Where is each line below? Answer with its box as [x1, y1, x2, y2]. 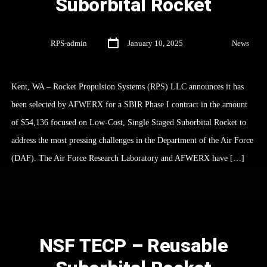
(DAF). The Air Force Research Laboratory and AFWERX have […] [11, 153, 244, 163]
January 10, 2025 [128, 39, 183, 48]
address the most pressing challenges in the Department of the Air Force [11, 135, 253, 145]
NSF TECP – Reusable [39, 231, 228, 260]
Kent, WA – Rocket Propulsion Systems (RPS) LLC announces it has [11, 82, 244, 91]
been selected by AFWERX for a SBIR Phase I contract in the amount [11, 100, 247, 109]
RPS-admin [51, 39, 87, 48]
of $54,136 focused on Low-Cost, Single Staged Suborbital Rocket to [11, 117, 246, 127]
